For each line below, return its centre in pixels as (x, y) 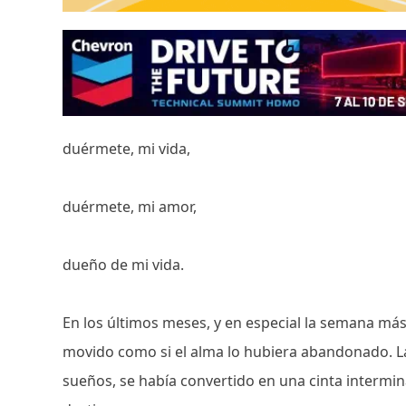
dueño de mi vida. (124, 264)
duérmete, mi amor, (132, 206)
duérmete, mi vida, (129, 148)
